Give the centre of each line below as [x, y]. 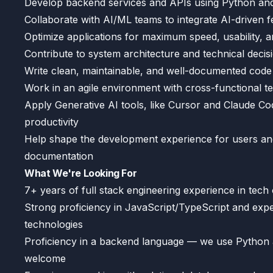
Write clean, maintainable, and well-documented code [148, 71]
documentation [59, 156]
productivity [51, 122]
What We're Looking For [81, 173]
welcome [45, 258]
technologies [54, 224]
